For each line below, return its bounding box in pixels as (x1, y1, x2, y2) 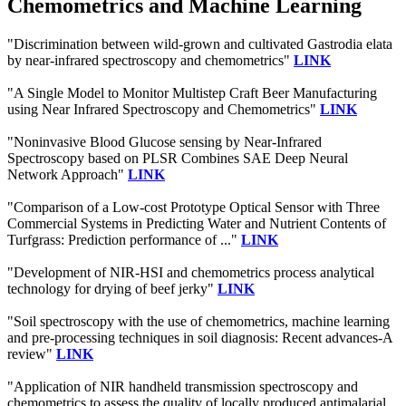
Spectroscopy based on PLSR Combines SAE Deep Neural (7, 150, 348, 167)
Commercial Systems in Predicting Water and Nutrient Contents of (7, 216, 386, 232)
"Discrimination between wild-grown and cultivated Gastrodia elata (7, 36, 392, 53)
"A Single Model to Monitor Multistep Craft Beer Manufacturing (7, 85, 377, 101)
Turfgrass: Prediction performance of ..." (7, 232, 241, 248)
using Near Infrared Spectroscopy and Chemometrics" (7, 101, 320, 118)
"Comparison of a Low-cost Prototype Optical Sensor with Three (7, 199, 380, 216)
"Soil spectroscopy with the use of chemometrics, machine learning (7, 314, 390, 330)
